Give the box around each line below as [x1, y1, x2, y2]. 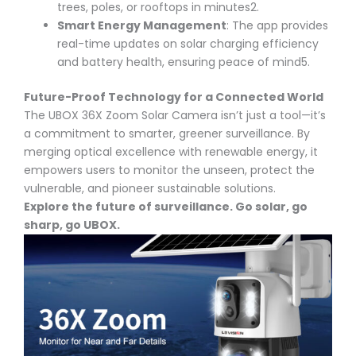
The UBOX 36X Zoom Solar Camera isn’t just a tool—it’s [24, 106, 326, 123]
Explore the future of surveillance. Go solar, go [24, 198, 308, 215]
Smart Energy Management [57, 17, 226, 33]
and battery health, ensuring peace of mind [57, 53, 301, 70]
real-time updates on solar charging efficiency [57, 35, 319, 52]
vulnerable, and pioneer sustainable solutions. [24, 180, 276, 196]
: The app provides [226, 17, 328, 33]
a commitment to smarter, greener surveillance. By [24, 125, 310, 141]
